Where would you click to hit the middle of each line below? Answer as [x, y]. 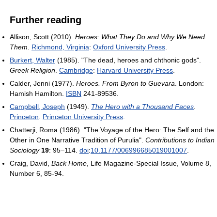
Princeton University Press [83, 117]
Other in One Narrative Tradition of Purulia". [77, 140]
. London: [189, 84]
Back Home [69, 163]
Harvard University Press [135, 70]
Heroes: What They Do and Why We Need [140, 37]
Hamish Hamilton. [38, 94]
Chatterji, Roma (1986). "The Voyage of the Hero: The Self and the [112, 130]
